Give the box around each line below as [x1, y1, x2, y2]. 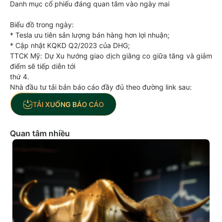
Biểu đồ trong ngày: [10, 20, 74, 29]
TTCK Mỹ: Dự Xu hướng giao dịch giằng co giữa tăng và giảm [10, 52, 212, 60]
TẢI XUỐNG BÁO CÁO [32, 100, 104, 109]
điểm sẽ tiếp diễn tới [10, 62, 75, 70]
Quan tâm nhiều [10, 128, 70, 138]
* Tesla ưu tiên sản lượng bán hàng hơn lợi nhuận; [10, 31, 169, 39]
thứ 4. [10, 72, 29, 81]
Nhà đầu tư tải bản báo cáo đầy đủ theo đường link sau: [10, 83, 192, 91]
